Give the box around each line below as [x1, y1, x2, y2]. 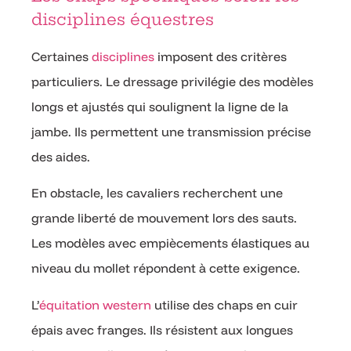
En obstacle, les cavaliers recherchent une [31, 185, 283, 201]
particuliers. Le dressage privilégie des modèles [31, 73, 313, 89]
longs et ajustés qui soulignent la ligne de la [31, 98, 288, 114]
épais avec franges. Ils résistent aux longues [31, 321, 293, 338]
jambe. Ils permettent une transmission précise [31, 123, 311, 139]
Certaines [31, 48, 92, 64]
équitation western [39, 296, 151, 313]
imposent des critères [154, 48, 287, 64]
